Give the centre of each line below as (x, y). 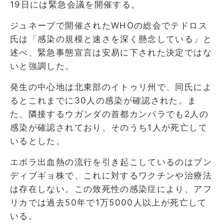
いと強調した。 (42, 66)
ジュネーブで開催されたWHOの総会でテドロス (109, 25)
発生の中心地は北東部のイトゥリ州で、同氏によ (111, 87)
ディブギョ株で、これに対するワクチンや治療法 (111, 175)
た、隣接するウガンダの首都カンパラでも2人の (109, 114)
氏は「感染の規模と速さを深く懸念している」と (111, 39)
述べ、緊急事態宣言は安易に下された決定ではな (111, 52)
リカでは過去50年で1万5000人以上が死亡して (108, 202)
